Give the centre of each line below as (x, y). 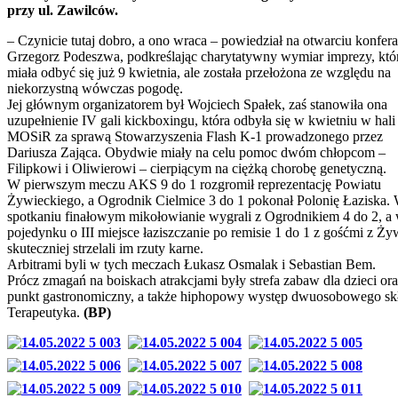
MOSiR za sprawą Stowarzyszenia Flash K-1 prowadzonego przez (195, 136)
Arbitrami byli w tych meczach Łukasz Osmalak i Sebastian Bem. (191, 264)
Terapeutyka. (45, 312)
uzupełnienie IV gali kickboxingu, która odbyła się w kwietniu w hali (201, 120)
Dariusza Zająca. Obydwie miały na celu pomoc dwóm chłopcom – (196, 152)
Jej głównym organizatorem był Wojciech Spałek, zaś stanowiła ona (197, 104)
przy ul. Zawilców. (63, 10)
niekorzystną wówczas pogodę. (95, 88)
